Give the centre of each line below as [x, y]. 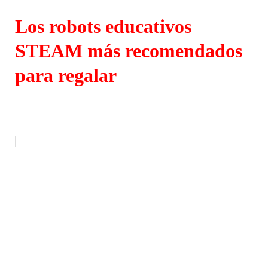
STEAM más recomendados [129, 51]
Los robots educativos [103, 26]
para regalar [66, 75]
